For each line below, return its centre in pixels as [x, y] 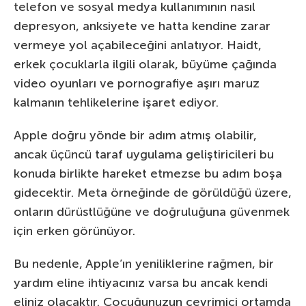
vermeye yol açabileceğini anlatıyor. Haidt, [138, 45]
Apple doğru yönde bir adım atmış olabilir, [135, 135]
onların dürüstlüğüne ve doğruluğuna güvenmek [152, 211]
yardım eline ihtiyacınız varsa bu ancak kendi [141, 282]
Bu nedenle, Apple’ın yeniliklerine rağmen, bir [144, 263]
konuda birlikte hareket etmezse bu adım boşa [148, 173]
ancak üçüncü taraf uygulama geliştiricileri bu [144, 154]
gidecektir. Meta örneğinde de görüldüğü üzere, [153, 192]
